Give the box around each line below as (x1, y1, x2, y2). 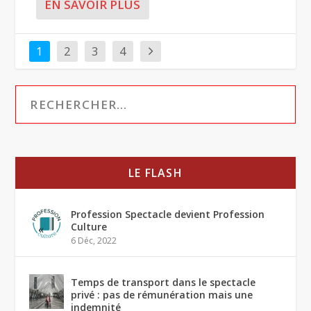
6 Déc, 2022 (71, 234, 117, 246)
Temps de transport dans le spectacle (71, 275, 256, 289)
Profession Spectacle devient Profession (71, 207, 265, 221)
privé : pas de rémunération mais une (71, 287, 253, 301)
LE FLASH (128, 165, 183, 180)
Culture (71, 219, 108, 233)
